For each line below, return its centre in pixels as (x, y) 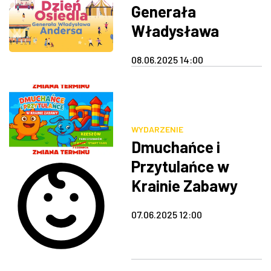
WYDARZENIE (157, 129)
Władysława (175, 31)
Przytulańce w (180, 166)
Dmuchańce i (175, 147)
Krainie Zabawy (184, 186)
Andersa (160, 50)
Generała (163, 11)
